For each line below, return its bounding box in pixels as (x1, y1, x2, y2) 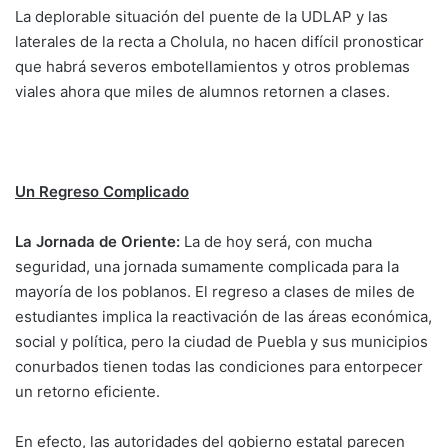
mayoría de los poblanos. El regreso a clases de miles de (15, 281, 415, 301)
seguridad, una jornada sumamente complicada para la (15, 256, 399, 276)
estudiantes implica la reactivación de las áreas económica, (15, 306, 432, 326)
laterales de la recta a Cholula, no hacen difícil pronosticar (15, 31, 424, 51)
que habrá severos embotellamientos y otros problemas (15, 56, 410, 76)
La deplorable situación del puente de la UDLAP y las (15, 6, 388, 26)
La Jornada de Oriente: (15, 231, 184, 251)
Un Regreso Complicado (15, 181, 189, 201)
